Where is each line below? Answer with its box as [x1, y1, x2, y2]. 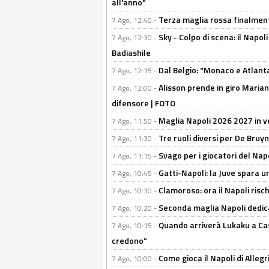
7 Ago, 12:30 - [112, 32, 159, 44]
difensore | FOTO [112, 97, 175, 110]
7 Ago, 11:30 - [112, 133, 159, 145]
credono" [112, 234, 147, 247]
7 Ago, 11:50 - [112, 115, 159, 127]
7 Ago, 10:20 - [112, 202, 159, 214]
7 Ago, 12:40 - [112, 14, 159, 26]
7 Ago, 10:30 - [112, 185, 159, 197]
